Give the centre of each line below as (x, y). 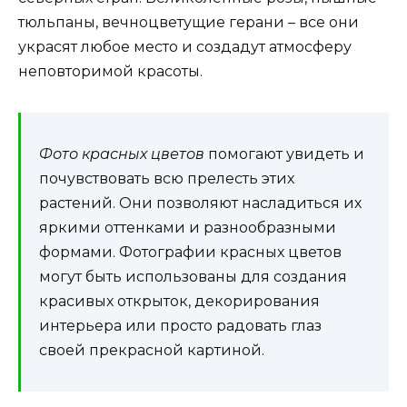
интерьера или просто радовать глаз (180, 325)
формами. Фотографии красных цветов (190, 252)
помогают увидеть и (284, 154)
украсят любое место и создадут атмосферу (185, 46)
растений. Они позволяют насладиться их (200, 203)
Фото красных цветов (122, 154)
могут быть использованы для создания (193, 276)
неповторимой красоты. (110, 71)
